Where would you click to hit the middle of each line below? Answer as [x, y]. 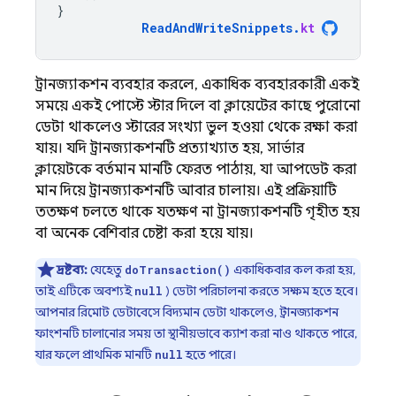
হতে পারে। [209, 354]
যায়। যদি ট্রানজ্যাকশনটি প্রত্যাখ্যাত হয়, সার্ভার [170, 148]
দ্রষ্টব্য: [72, 270]
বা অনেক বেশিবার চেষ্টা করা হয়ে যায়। [145, 233]
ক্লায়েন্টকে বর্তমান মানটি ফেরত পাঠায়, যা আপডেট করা [196, 170]
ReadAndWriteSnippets [217, 28]
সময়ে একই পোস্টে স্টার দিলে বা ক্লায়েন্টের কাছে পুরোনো [198, 106]
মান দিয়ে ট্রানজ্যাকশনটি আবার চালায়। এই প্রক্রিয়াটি [186, 191]
